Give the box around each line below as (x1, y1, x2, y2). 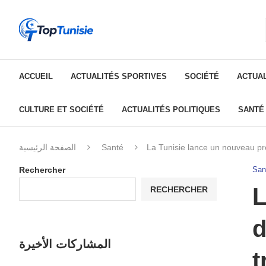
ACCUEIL (19, 72, 53, 81)
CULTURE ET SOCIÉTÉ (19, 105, 104, 115)
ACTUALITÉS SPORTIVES (71, 72, 167, 81)
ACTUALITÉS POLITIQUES (122, 105, 220, 115)
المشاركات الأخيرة (19, 237, 111, 251)
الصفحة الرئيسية (19, 142, 76, 153)
